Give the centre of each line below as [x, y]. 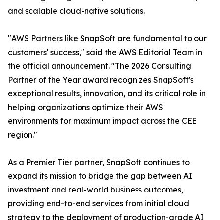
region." [23, 135]
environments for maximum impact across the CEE [102, 121]
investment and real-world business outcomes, [96, 190]
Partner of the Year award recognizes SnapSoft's [101, 80]
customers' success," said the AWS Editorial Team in [105, 52]
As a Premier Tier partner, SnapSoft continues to [99, 162]
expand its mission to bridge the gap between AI [100, 176]
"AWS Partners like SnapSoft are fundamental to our [107, 39]
